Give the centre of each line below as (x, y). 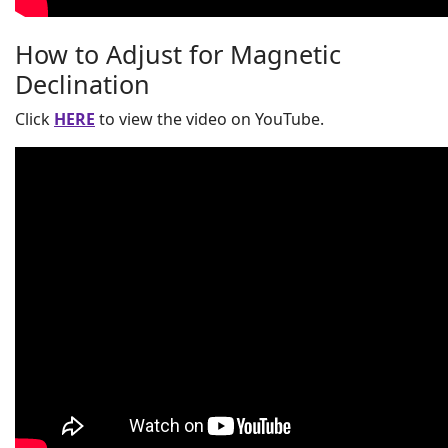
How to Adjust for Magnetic (178, 54)
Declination (82, 84)
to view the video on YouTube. (209, 119)
